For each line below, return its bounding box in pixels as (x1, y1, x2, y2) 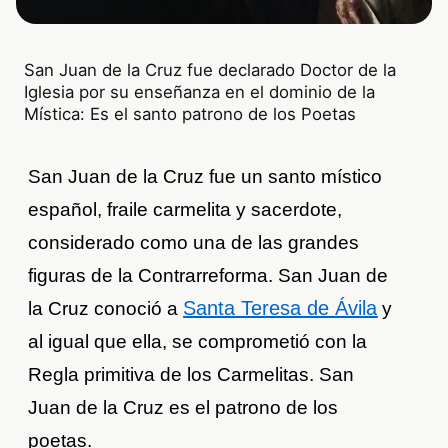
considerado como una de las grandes (28, 232, 360, 254)
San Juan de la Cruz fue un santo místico (28, 166, 383, 188)
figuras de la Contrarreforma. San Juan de (28, 265, 389, 287)
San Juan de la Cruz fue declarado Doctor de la (24, 60, 397, 81)
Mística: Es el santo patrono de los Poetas (24, 104, 357, 125)
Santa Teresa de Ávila (183, 297, 378, 320)
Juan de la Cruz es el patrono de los (28, 397, 339, 419)
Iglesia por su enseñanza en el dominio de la (24, 82, 376, 103)
